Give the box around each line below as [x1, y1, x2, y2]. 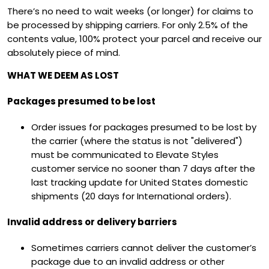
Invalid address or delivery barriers [7, 215, 179, 228]
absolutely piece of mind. [7, 46, 120, 59]
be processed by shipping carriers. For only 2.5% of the [7, 19, 248, 32]
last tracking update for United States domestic [31, 175, 248, 189]
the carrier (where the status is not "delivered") [31, 134, 243, 147]
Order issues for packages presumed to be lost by [31, 120, 256, 133]
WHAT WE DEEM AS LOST [7, 69, 119, 82]
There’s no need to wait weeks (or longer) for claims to [7, 5, 253, 18]
